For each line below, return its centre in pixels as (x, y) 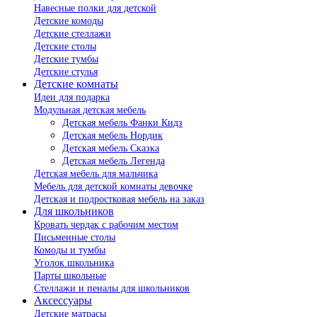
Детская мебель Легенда (114, 161)
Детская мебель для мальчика (96, 173)
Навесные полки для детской (95, 8)
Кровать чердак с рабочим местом (106, 224)
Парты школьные (70, 275)
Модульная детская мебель (90, 110)
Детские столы (65, 46)
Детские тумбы (66, 59)
